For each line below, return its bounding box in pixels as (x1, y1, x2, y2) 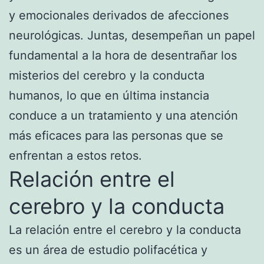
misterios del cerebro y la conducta (9, 68, 204, 82)
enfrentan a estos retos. (9, 148, 142, 163)
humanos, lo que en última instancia (9, 88, 209, 103)
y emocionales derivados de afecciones (9, 8, 229, 22)
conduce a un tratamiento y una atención (9, 108, 238, 123)
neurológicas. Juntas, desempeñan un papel (9, 28, 255, 42)
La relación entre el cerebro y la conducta (9, 222, 241, 237)
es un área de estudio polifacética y (9, 242, 207, 257)
